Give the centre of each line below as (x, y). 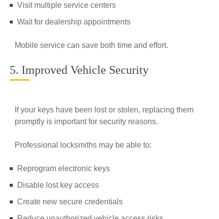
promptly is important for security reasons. (86, 121)
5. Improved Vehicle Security (79, 70)
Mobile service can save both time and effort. (91, 45)
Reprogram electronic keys (64, 168)
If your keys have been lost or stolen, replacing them (104, 110)
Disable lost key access (58, 185)
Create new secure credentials (70, 202)
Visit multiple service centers (66, 5)
